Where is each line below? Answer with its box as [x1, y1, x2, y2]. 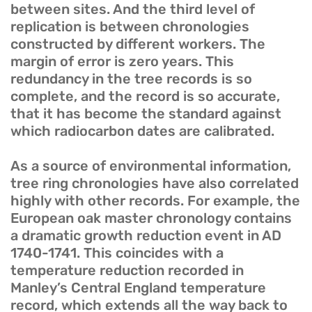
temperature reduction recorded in [10, 262, 244, 279]
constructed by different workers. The [10, 36, 265, 53]
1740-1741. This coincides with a [10, 244, 224, 262]
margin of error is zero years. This [10, 53, 234, 70]
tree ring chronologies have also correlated [10, 175, 299, 192]
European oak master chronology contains [10, 210, 292, 227]
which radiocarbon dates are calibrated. [10, 123, 274, 140]
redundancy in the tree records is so [10, 70, 252, 88]
